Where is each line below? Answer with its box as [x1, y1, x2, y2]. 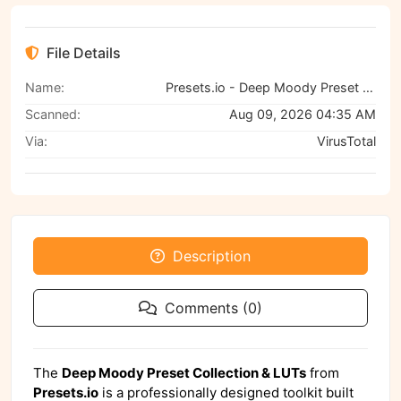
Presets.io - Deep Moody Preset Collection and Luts [362, 80, 373, 96]
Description [173, 247, 251, 266]
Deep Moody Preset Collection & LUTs [62, 364, 306, 382]
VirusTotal [317, 133, 376, 149]
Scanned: [25, 107, 81, 123]
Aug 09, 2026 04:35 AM [229, 107, 376, 123]
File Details [47, 44, 121, 63]
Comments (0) [165, 299, 262, 318]
